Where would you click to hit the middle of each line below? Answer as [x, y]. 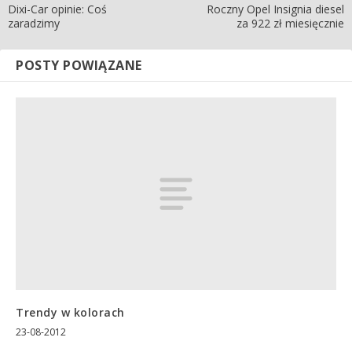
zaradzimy [34, 24]
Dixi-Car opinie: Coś [57, 9]
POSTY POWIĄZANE [79, 66]
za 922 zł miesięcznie [290, 24]
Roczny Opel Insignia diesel [275, 9]
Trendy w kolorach [70, 312]
